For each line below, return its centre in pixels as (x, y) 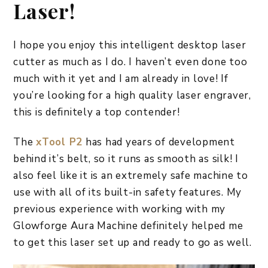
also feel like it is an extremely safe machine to (131, 176)
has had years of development (159, 142)
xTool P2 (59, 142)
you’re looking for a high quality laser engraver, (132, 96)
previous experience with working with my (119, 209)
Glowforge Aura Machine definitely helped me (128, 226)
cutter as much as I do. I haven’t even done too (130, 62)
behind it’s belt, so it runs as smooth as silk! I (126, 159)
